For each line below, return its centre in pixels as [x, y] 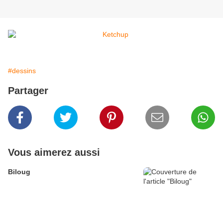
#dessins [22, 71]
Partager [28, 91]
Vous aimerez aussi [54, 153]
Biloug [19, 172]
